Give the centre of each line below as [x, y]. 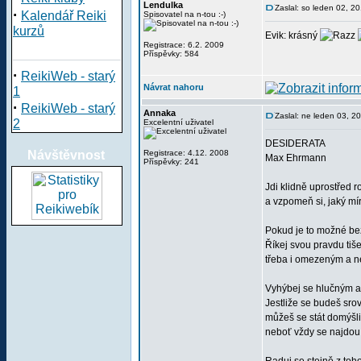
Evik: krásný [293, 35]
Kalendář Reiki [64, 16]
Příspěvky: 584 [171, 54]
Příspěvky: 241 [171, 162]
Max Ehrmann [296, 158]
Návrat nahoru [174, 87]
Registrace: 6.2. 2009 [184, 45]
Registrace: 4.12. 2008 [186, 153]
